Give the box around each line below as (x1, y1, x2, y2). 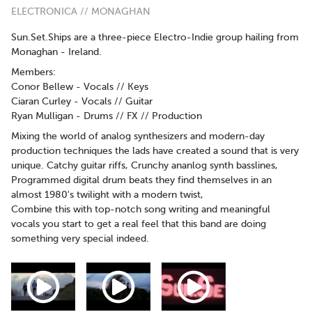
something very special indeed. (11, 233, 149, 244)
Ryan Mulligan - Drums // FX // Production (11, 111, 202, 121)
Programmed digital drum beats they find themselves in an (11, 175, 272, 185)
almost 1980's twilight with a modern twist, (11, 189, 203, 200)
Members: (11, 67, 56, 77)
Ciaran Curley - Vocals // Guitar (11, 96, 153, 107)
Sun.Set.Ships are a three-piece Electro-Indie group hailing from (11, 32, 299, 42)
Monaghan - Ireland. (11, 47, 102, 57)
